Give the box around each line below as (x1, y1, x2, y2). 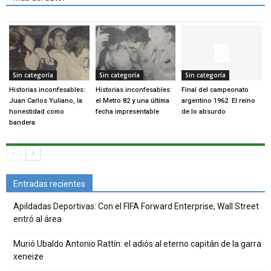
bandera (9, 119, 35, 127)
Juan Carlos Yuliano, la (9, 97, 82, 105)
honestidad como (9, 108, 64, 116)
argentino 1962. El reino (181, 97, 256, 105)
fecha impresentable (95, 108, 159, 116)
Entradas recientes (13, 179, 85, 189)
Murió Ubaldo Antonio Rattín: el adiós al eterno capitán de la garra (13, 239, 261, 249)
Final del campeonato (181, 86, 249, 94)
